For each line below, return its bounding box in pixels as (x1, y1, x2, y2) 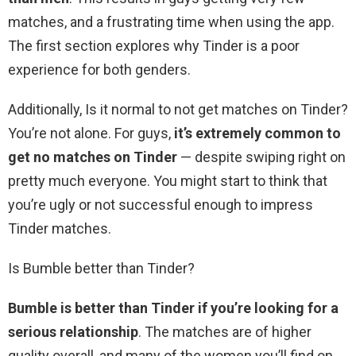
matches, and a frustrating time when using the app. (8, 14, 335, 31)
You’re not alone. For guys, (8, 125, 174, 142)
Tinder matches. (8, 220, 111, 238)
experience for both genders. (8, 61, 191, 79)
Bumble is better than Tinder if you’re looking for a (8, 300, 339, 317)
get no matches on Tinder (8, 149, 177, 166)
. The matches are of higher (138, 323, 311, 341)
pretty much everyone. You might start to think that (8, 172, 327, 190)
